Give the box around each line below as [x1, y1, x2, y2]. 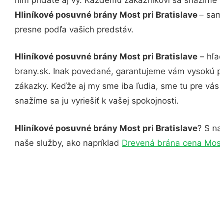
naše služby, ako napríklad [15, 137, 122, 148]
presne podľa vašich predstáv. [15, 24, 134, 34]
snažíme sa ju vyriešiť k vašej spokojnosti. [15, 96, 179, 106]
